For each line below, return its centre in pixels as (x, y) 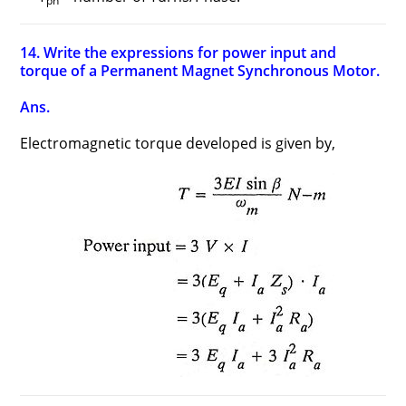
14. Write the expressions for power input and (179, 53)
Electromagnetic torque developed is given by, (178, 143)
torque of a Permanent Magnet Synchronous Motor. (200, 71)
